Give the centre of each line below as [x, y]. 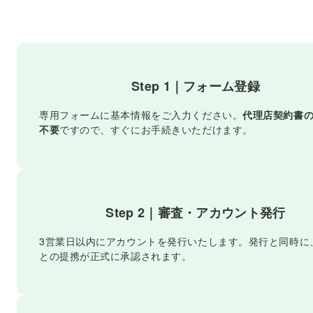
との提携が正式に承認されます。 [116, 256]
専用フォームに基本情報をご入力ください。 [141, 115]
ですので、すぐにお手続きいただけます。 [156, 130]
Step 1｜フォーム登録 [196, 86]
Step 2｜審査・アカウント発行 [196, 213]
